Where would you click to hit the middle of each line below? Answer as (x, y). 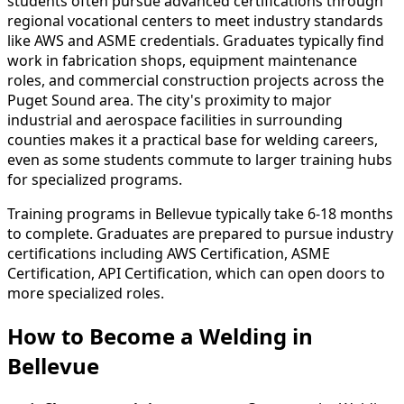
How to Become (94, 336)
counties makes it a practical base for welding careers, (193, 140)
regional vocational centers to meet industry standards (195, 21)
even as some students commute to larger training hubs (200, 160)
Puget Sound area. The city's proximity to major (170, 101)
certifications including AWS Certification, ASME (169, 254)
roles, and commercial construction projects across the (196, 81)
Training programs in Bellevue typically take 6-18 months (200, 214)
